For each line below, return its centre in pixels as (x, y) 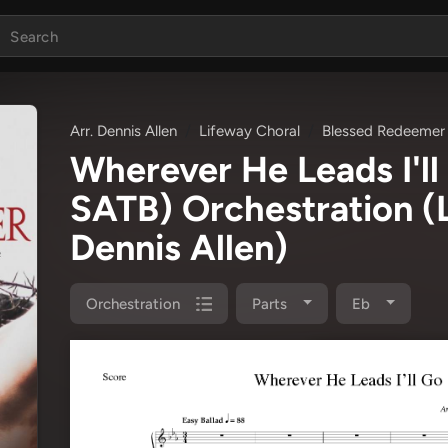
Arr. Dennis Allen (123, 131)
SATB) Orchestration (246, 208)
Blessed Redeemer (383, 131)
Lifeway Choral (249, 131)
